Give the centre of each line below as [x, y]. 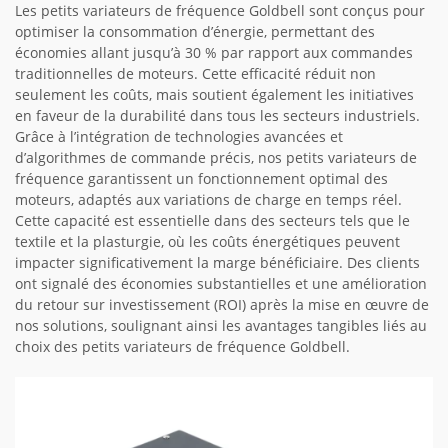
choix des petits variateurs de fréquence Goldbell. [182, 347]
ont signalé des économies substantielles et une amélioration [221, 284]
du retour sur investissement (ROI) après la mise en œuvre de [222, 305]
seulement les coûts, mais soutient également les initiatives [214, 95]
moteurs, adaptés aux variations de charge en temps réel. [208, 200]
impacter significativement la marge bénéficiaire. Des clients [217, 263]
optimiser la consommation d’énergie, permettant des [195, 32]
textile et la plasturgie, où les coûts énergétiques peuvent [207, 242]
